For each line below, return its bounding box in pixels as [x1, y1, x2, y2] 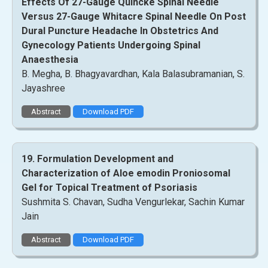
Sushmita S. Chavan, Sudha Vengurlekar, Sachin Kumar [22, 196, 245, 208]
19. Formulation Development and [22, 153, 173, 165]
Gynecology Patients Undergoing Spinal [22, 39, 200, 51]
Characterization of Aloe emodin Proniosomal [22, 167, 230, 179]
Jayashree [22, 82, 65, 94]
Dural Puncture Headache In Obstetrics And [22, 25, 218, 36]
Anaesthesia [22, 53, 78, 65]
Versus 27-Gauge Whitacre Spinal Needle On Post [22, 10, 246, 22]
